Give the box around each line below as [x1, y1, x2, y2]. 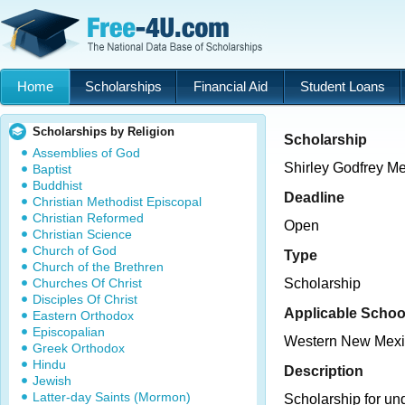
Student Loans [299, 79, 385, 94]
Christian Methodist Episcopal [33, 194, 202, 209]
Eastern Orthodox [33, 308, 134, 323]
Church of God [33, 243, 117, 258]
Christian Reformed [33, 211, 144, 225]
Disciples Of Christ [33, 292, 137, 306]
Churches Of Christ [33, 276, 142, 290]
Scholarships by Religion [33, 125, 174, 138]
